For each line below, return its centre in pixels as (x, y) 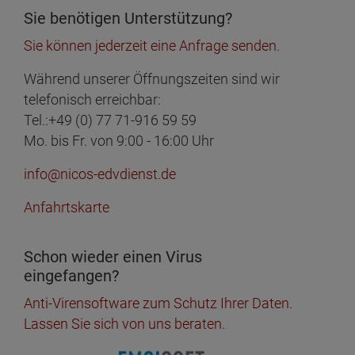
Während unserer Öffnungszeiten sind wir (152, 79)
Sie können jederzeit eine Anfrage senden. (152, 46)
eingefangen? (71, 276)
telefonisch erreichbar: (92, 99)
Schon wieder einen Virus (113, 257)
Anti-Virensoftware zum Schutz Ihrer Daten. (158, 304)
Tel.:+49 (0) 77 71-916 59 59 (110, 120)
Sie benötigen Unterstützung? (128, 18)
